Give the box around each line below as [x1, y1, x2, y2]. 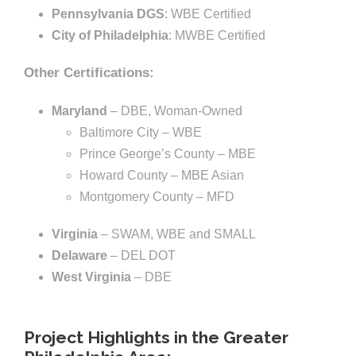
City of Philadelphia [52, 29, 168, 43]
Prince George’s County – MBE [79, 147, 256, 161]
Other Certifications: [24, 65, 154, 81]
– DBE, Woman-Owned [107, 104, 242, 118]
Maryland [52, 104, 107, 118]
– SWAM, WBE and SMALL [98, 227, 256, 242]
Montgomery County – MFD [79, 190, 234, 204]
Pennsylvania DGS [52, 7, 164, 21]
